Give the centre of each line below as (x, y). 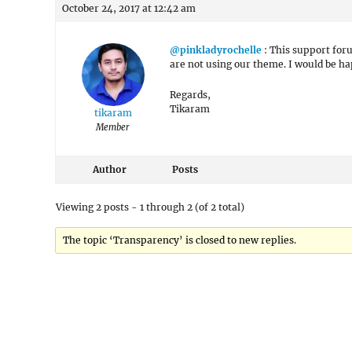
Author (109, 169)
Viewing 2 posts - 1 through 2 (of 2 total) (150, 207)
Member (113, 127)
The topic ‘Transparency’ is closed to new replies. (180, 240)
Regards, (190, 95)
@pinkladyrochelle (216, 50)
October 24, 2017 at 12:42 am (129, 8)
